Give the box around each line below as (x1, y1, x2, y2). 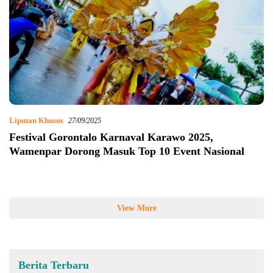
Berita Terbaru (18, 259, 89, 272)
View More (116, 204, 157, 213)
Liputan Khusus (9, 116, 63, 126)
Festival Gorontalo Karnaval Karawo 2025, (9, 131, 213, 144)
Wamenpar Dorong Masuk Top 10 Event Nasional (9, 145, 244, 158)
